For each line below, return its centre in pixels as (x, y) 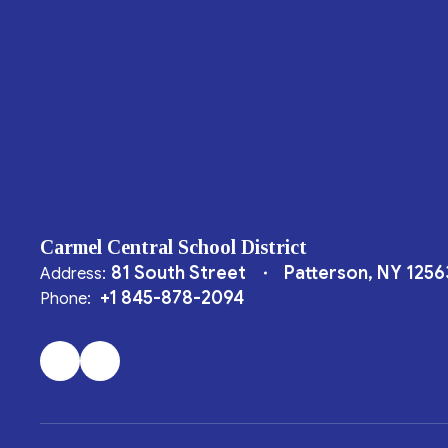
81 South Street (178, 273)
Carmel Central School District (173, 247)
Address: (73, 274)
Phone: (65, 299)
